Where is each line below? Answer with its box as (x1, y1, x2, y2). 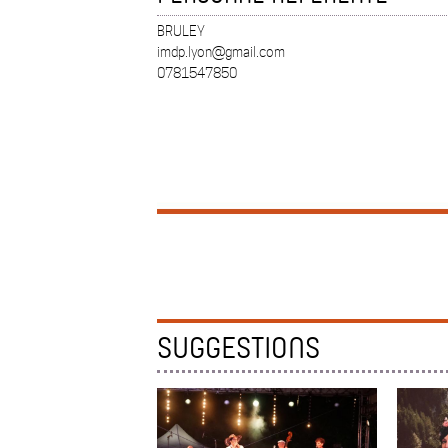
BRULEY (157, 23, 205, 40)
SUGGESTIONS (157, 327, 320, 367)
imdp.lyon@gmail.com (157, 44, 285, 61)
